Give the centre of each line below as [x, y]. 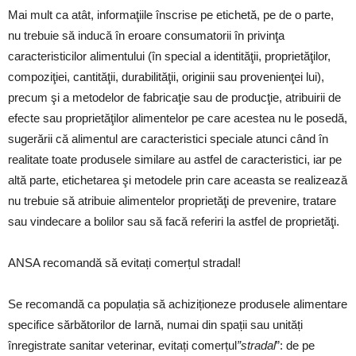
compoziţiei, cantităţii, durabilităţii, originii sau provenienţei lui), [166, 77]
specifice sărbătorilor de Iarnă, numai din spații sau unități [155, 325]
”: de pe [295, 345]
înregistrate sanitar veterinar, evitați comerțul [122, 345]
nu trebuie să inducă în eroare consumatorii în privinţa [146, 35]
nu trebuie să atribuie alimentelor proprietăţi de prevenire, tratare [172, 201]
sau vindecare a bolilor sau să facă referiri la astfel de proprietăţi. [174, 221]
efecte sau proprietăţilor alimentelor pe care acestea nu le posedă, [178, 118]
